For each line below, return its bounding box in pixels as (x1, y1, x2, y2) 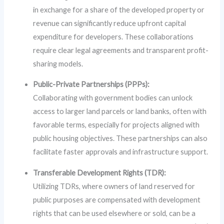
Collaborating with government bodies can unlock (33, 93, 193, 102)
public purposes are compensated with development (33, 195, 201, 204)
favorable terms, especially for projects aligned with (33, 120, 200, 129)
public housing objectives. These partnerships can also (33, 134, 208, 143)
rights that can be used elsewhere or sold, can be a (33, 208, 196, 217)
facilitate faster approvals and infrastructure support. (33, 147, 208, 156)
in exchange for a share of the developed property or (33, 5, 205, 14)
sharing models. (33, 59, 83, 68)
